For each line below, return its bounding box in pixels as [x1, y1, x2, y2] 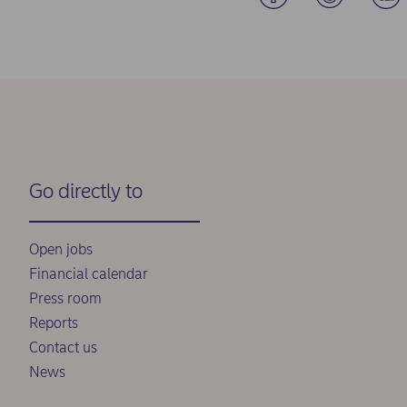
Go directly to [29, 178, 143, 203]
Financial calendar [29, 265, 148, 283]
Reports [29, 314, 78, 332]
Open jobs [29, 241, 93, 258]
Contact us [29, 339, 97, 356]
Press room [29, 290, 102, 307]
